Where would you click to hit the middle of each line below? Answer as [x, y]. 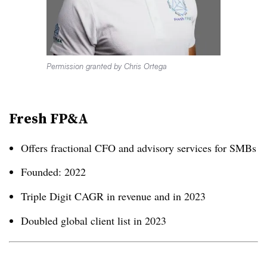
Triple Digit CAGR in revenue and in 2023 [113, 196]
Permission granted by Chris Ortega [106, 66]
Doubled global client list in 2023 [94, 220]
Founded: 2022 [53, 172]
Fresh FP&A [49, 118]
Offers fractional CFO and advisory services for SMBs [139, 148]
